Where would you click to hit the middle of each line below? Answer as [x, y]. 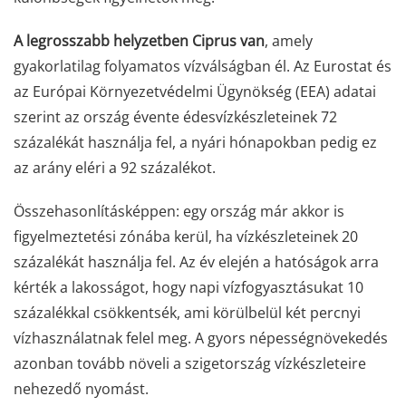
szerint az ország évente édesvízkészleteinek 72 [175, 117]
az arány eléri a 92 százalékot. [115, 168]
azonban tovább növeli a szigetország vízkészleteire [190, 363]
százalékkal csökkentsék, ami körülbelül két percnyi [187, 313]
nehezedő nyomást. [81, 389]
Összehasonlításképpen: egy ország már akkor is [179, 211]
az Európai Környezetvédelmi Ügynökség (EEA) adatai [195, 92]
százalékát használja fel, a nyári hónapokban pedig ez [195, 142]
